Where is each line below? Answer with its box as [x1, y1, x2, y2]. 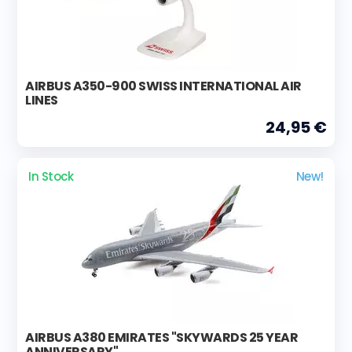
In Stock [28, 167, 74, 185]
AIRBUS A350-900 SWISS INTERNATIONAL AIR [25, 76, 302, 95]
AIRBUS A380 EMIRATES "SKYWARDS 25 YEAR [25, 328, 298, 346]
